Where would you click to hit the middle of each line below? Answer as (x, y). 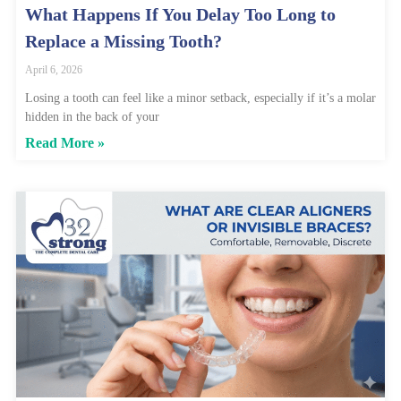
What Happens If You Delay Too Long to (180, 15)
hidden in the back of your (92, 117)
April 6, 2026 (54, 70)
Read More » (65, 143)
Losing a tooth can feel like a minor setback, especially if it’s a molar (200, 98)
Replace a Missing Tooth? (124, 42)
